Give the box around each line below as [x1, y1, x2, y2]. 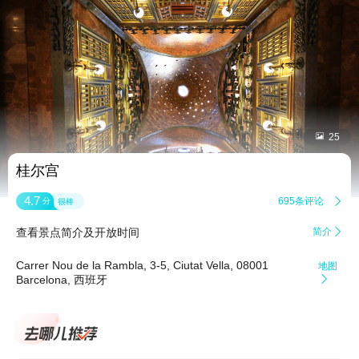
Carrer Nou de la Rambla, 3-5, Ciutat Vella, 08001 [16, 259, 268, 272]
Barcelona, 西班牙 [16, 273, 107, 287]
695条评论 [278, 195, 324, 207]
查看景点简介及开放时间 [16, 226, 139, 240]
